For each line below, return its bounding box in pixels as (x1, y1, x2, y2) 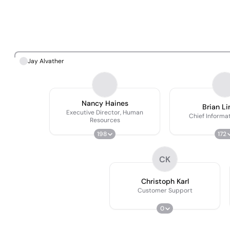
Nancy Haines (81, 98, 128, 108)
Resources (89, 116, 120, 124)
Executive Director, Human (66, 108, 143, 117)
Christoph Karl (141, 177, 189, 186)
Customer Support (137, 186, 193, 195)
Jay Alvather (28, 56, 64, 65)
